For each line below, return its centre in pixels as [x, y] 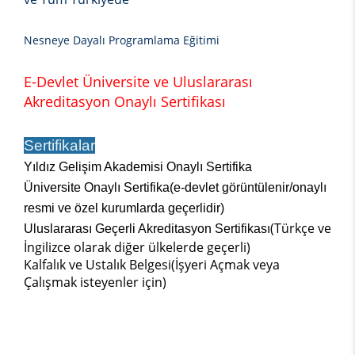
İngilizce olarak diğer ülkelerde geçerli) [137, 248]
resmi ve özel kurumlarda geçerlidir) [124, 208]
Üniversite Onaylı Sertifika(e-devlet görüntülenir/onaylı [175, 188]
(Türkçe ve [301, 229]
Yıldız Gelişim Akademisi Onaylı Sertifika [138, 167]
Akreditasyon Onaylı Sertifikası [125, 102]
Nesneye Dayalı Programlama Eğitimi [122, 40]
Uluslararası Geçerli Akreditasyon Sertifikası [147, 229]
